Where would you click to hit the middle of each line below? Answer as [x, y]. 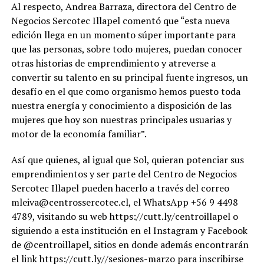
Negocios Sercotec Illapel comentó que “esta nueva [120, 21]
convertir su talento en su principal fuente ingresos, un [129, 77]
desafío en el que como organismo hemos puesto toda [126, 92]
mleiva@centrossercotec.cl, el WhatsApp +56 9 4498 [124, 202]
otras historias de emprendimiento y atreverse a [113, 63]
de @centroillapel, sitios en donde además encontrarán [130, 245]
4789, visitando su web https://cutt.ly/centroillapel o [124, 217]
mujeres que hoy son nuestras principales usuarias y [121, 120]
